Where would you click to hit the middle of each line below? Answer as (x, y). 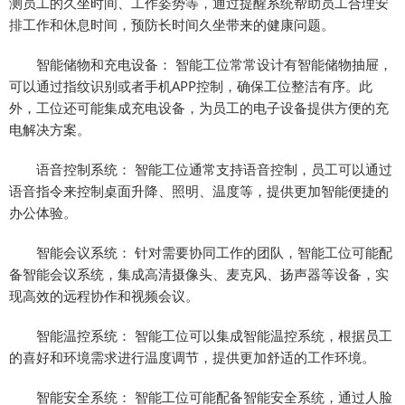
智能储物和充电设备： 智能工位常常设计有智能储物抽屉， (201, 64)
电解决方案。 (50, 129)
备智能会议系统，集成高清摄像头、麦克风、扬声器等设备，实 (199, 273)
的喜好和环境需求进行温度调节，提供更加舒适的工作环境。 (192, 357)
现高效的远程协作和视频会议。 (104, 295)
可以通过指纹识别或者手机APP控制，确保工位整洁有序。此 (191, 85)
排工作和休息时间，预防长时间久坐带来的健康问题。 (172, 24)
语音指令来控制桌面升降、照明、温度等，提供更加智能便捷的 (199, 190)
